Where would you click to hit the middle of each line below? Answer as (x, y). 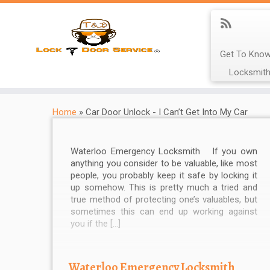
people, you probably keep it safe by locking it (164, 176)
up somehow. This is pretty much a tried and (164, 188)
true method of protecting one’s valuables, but (164, 200)
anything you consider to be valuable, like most (164, 164)
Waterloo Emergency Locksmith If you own (164, 152)
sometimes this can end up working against (164, 212)
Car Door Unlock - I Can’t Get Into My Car (167, 112)
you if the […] (96, 224)
